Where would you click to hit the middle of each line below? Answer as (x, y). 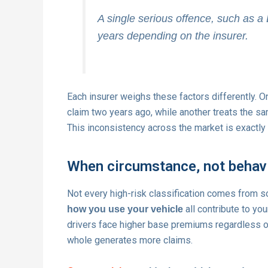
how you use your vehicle (125, 209)
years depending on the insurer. (173, 36)
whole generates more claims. (130, 240)
